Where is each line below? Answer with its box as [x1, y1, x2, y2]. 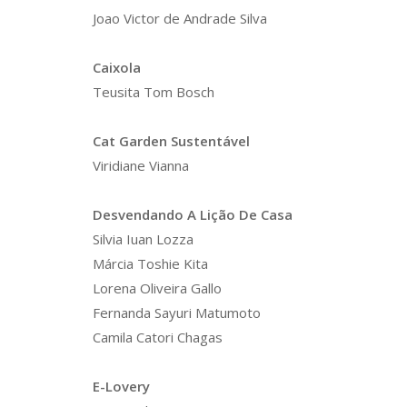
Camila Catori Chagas [93, 328, 223, 346]
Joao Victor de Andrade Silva [93, 9, 267, 27]
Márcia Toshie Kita [93, 254, 208, 273]
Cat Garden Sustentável [93, 132, 250, 150]
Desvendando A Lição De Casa [93, 205, 293, 223]
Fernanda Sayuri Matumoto [93, 303, 261, 322]
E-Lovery [93, 377, 150, 395]
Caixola [93, 58, 141, 76]
